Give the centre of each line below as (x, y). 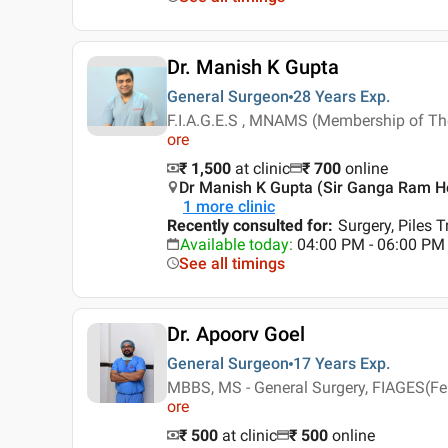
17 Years (324, 364)
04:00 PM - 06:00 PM (371, 245)
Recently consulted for (247, 226)
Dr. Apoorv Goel (236, 334)
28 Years (324, 97)
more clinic (235, 207)
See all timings (232, 264)
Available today (234, 245)
